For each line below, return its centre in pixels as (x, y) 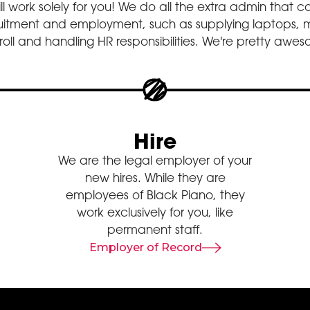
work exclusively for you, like (155, 213)
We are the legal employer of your (155, 161)
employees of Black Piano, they (155, 195)
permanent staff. (155, 230)
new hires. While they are (155, 178)
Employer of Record (145, 248)
